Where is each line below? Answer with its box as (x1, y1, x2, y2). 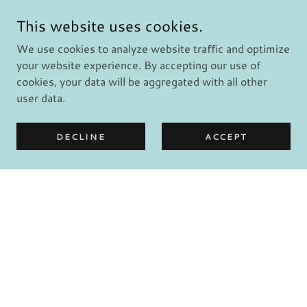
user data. (16, 90, 65, 106)
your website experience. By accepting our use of (16, 57, 260, 73)
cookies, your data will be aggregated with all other (16, 73, 267, 89)
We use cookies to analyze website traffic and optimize (16, 40, 290, 56)
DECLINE (56, 130, 106, 143)
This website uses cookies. (16, 15, 203, 36)
